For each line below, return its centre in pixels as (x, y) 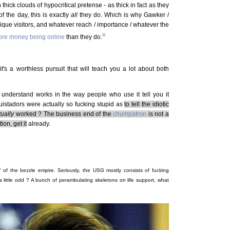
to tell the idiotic (147, 104)
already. (39, 123)
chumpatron (130, 114)
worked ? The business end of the (64, 114)
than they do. (83, 37)
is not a (158, 114)
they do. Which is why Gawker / (123, 15)
